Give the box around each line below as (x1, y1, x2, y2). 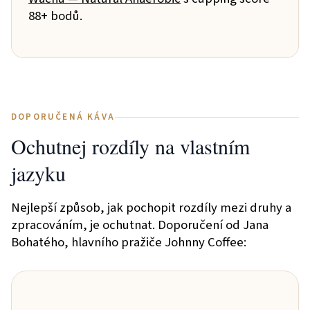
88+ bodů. (28, 7, 82, 26)
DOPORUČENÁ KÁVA (11, 110, 115, 124)
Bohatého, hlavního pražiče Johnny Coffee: (11, 233, 246, 252)
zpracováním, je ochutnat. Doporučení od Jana (11, 216, 268, 235)
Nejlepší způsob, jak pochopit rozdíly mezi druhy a (11, 199, 291, 217)
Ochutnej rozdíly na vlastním (11, 132, 250, 161)
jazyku (11, 159, 66, 188)
